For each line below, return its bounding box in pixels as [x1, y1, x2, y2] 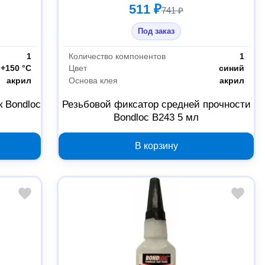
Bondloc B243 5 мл [114, 112, 199, 124]
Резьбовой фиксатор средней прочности [62, 99, 251, 111]
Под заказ [138, 27, 175, 36]
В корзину [134, 141, 178, 151]
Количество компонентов [68, 51, 166, 61]
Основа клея [68, 76, 118, 86]
